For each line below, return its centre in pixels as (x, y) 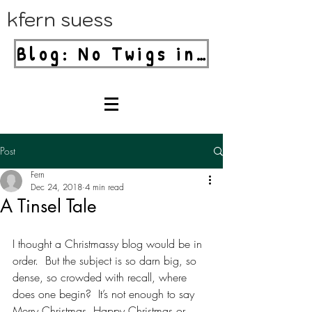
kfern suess (60, 19)
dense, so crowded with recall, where (101, 277)
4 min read (104, 187)
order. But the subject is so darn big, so (106, 260)
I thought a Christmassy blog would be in (109, 244)
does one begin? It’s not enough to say (105, 294)
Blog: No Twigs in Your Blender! (201, 54)
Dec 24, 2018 (56, 187)
